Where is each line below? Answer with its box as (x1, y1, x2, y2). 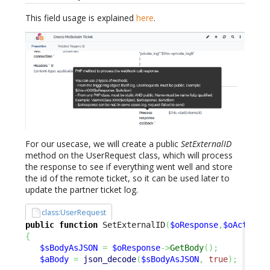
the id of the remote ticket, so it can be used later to (25, 172, 230, 184)
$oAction (223, 219, 262, 230)
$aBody (40, 254, 69, 264)
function (59, 219, 98, 230)
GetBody (170, 242, 204, 253)
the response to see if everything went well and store (25, 161, 233, 173)
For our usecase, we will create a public (25, 138, 181, 150)
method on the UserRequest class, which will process (25, 149, 233, 162)
